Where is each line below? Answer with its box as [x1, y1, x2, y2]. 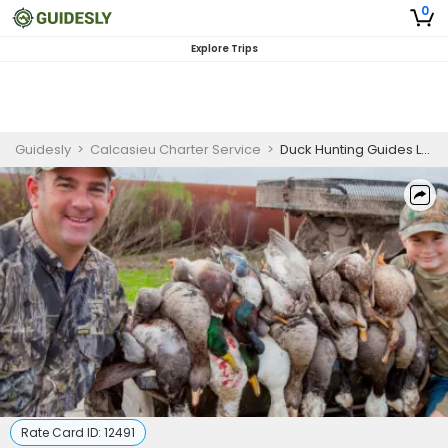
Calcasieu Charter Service [90, 140, 261, 159]
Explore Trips [190, 41, 258, 56]
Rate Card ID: [21, 424, 104, 441]
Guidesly [15, 140, 71, 159]
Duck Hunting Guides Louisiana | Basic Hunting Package [280, 140, 421, 159]
